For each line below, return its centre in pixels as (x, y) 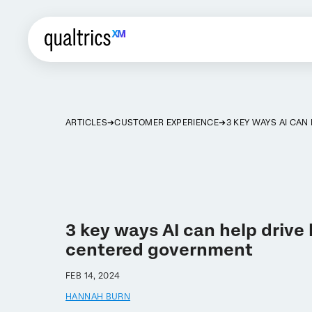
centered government (159, 249)
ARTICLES (86, 123)
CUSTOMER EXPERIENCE (167, 123)
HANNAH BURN (98, 296)
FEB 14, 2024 (93, 275)
